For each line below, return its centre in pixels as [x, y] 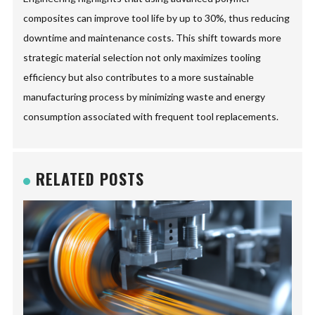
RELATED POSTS [90, 179]
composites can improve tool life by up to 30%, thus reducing [157, 18]
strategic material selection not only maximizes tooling [142, 58]
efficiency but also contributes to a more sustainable [139, 77]
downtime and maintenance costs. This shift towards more [153, 38]
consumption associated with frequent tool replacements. [151, 117]
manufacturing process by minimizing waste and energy [144, 97]
